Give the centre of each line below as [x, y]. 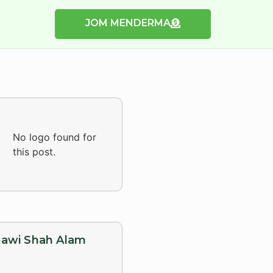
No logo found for [55, 137]
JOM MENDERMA [128, 23]
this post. [34, 152]
